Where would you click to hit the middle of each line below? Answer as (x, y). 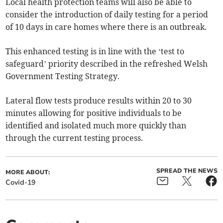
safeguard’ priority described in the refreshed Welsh (107, 64)
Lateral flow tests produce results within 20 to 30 (99, 101)
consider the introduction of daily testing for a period (107, 15)
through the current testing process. (74, 138)
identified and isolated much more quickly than (96, 126)
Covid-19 (21, 183)
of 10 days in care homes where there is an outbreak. (106, 27)
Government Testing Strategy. (63, 76)
